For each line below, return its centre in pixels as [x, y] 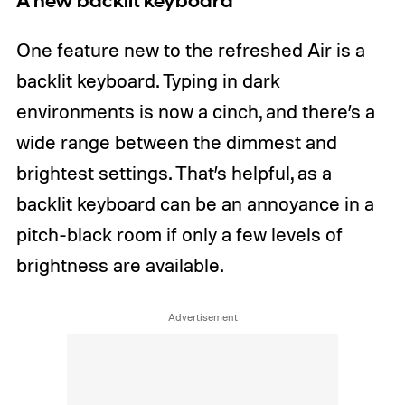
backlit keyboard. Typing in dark [148, 81]
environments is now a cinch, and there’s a [195, 112]
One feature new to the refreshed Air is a [190, 50]
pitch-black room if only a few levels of [179, 235]
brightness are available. [119, 265]
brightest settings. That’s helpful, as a [174, 173]
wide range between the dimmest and [176, 142]
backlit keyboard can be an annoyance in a [195, 204]
